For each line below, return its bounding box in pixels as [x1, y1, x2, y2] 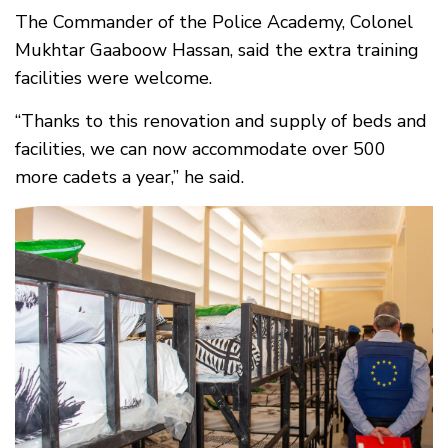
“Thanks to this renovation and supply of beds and [15, 109, 427, 133]
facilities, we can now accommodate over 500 [15, 137, 386, 161]
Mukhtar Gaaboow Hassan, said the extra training [15, 38, 419, 62]
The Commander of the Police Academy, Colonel [15, 10, 413, 34]
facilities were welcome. [15, 66, 212, 90]
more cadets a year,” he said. [15, 165, 244, 189]
